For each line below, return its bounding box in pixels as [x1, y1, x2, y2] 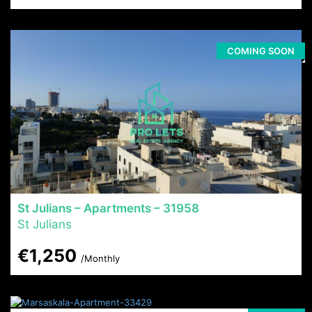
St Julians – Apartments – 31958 [17, 201, 199, 216]
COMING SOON [227, 45, 295, 56]
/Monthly [81, 253, 120, 265]
